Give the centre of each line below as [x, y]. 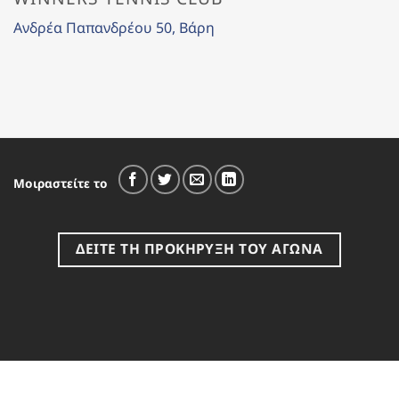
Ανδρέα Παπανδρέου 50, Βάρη [114, 27]
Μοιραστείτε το [61, 183]
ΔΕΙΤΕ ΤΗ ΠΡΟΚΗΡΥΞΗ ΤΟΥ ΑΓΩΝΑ [199, 248]
